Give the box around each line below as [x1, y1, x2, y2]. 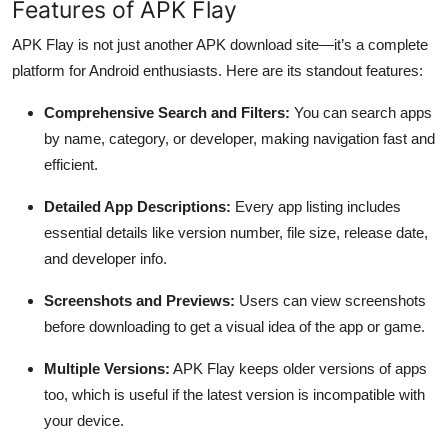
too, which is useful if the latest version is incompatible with [44, 385, 425, 403]
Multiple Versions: [44, 359, 170, 377]
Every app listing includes [231, 197, 401, 215]
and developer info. [44, 249, 167, 267]
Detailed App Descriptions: [44, 197, 231, 215]
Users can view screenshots [235, 291, 426, 309]
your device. [44, 411, 124, 429]
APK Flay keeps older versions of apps [170, 359, 427, 377]
